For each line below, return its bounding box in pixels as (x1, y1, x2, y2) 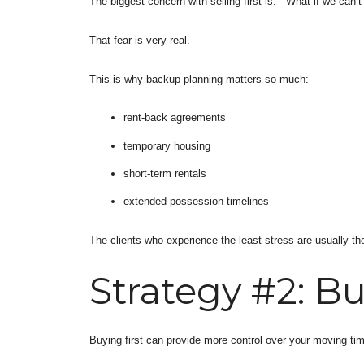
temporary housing (123, 139, 210, 152)
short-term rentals (123, 167, 206, 180)
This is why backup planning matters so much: (89, 72, 309, 85)
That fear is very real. (89, 34, 190, 47)
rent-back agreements (123, 111, 226, 124)
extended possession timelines (123, 195, 269, 208)
